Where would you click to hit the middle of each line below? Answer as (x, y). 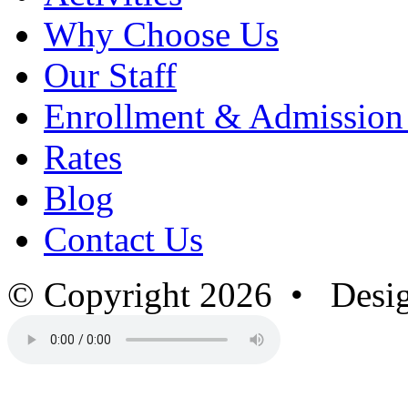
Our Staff (110, 75)
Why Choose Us (161, 34)
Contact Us (123, 239)
